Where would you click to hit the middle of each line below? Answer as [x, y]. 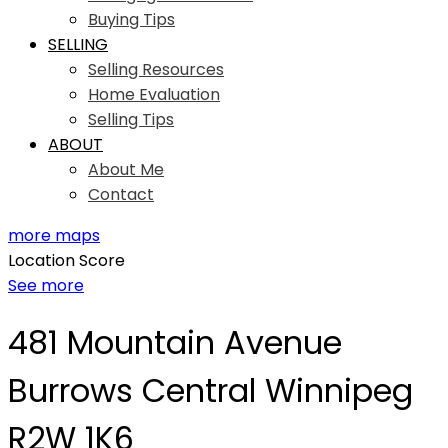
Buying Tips [131, 19]
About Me [126, 169]
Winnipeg [339, 391]
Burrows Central [132, 391]
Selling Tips [131, 119]
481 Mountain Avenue [175, 343]
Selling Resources [156, 69]
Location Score [66, 260]
